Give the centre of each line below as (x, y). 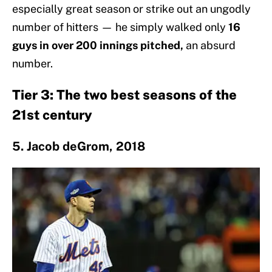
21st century (52, 115)
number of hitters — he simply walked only (120, 27)
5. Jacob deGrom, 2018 (79, 147)
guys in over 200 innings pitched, (99, 46)
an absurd (211, 46)
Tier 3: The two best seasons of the (124, 95)
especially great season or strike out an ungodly (131, 9)
